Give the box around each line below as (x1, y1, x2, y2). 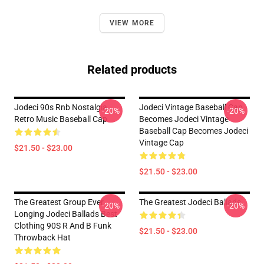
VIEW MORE (109, 19, 155, 27)
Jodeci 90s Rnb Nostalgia (14, 103, 107, 112)
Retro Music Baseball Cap (14, 114, 107, 124)
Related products (87, 62, 177, 77)
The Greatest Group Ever (14, 197, 104, 207)
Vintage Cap (139, 138, 184, 147)
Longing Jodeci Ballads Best (14, 209, 117, 219)
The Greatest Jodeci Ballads (139, 197, 241, 207)
